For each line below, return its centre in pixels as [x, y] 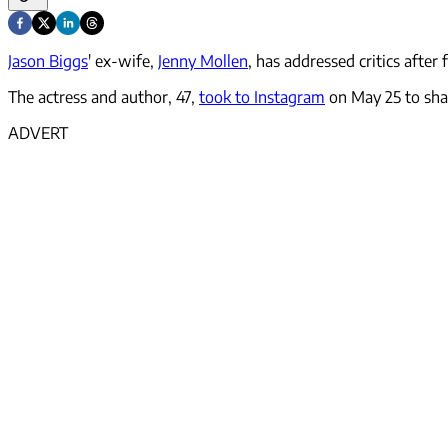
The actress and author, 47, [103, 97]
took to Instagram [262, 97]
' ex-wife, [123, 61]
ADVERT [38, 133]
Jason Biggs [48, 61]
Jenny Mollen [203, 61]
